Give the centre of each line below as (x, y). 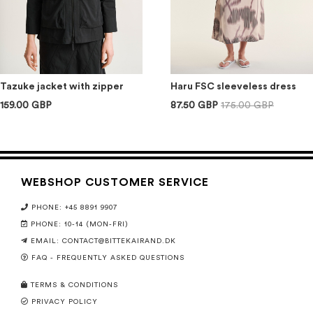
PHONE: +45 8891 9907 (74, 208)
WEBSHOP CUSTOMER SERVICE (115, 182)
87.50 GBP (194, 105)
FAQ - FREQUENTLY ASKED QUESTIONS (108, 258)
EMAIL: (46, 241)
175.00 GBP (247, 105)
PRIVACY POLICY (65, 302)
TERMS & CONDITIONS (74, 285)
